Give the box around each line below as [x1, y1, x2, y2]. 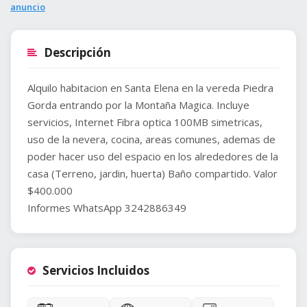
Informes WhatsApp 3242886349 [27, 201, 186, 215]
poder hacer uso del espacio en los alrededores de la [27, 149, 278, 164]
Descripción [44, 45, 111, 61]
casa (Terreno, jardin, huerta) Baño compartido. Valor [27, 167, 278, 181]
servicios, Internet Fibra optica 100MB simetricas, [27, 115, 262, 130]
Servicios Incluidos [42, 262, 149, 279]
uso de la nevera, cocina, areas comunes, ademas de [27, 132, 275, 147]
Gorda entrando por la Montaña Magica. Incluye [27, 98, 249, 112]
